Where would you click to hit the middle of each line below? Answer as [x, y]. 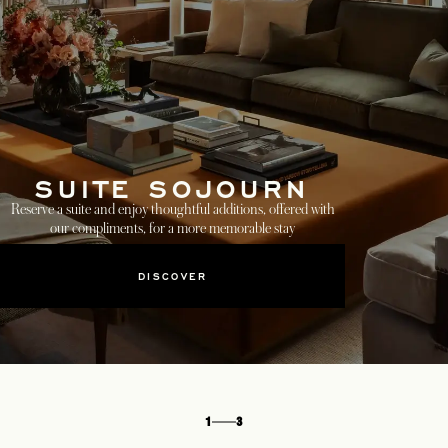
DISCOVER [172, 275]
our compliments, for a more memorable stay [172, 227]
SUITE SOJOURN [172, 186]
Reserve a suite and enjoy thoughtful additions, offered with [172, 208]
